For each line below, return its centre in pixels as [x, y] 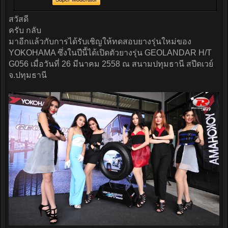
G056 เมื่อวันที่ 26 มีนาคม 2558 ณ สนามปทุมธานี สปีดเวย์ [111, 64]
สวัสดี [19, 19]
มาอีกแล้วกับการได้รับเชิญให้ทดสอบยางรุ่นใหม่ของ [100, 41]
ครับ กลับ [25, 30]
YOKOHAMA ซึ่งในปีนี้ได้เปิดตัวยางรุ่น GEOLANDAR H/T [110, 53]
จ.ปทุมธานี [28, 75]
